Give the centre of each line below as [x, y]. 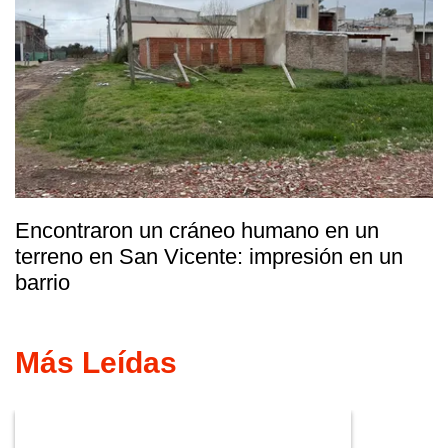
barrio [42, 282]
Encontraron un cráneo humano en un [197, 230]
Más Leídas [96, 362]
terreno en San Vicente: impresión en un [209, 256]
